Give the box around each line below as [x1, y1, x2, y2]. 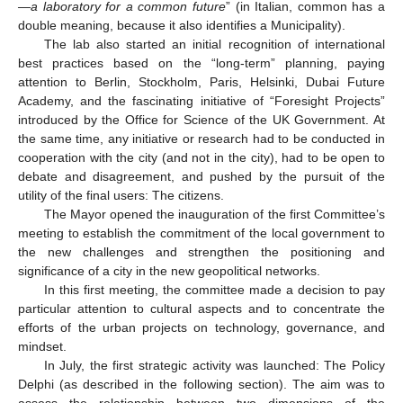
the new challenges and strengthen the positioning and [18, 244, 385, 259]
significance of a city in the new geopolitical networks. [18, 263, 320, 278]
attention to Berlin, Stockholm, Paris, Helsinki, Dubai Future [18, 74, 385, 89]
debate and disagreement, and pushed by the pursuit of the [18, 168, 385, 184]
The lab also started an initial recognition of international [43, 36, 385, 51]
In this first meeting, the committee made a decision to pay [43, 282, 385, 297]
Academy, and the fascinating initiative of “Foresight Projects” [18, 93, 385, 108]
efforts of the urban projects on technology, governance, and [18, 319, 385, 335]
